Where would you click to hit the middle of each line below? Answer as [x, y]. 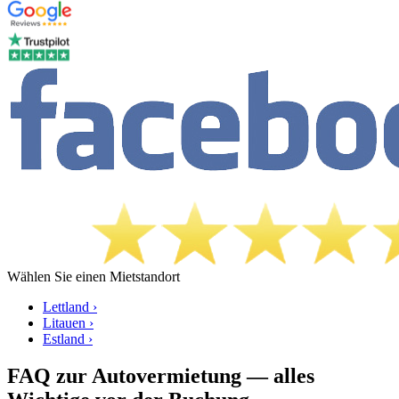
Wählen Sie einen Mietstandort [94, 276]
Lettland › [70, 306]
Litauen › [68, 322]
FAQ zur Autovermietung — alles [161, 376]
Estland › [68, 338]
